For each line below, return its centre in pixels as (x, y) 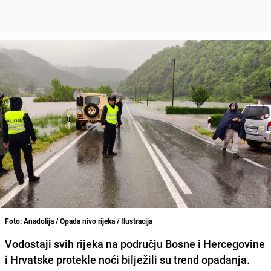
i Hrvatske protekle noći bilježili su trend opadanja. (127, 259)
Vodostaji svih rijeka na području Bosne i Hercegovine (135, 243)
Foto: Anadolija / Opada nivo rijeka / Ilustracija (79, 220)
